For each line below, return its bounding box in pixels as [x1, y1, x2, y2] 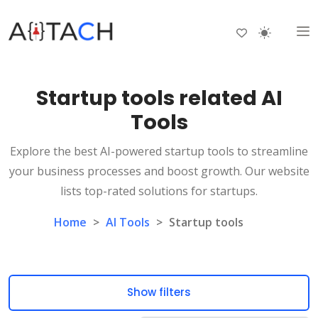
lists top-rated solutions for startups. [60, 182, 258, 199]
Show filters [127, 285, 191, 300]
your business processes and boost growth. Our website [9, 163, 309, 179]
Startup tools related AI [35, 83, 283, 112]
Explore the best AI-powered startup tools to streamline [10, 143, 308, 159]
